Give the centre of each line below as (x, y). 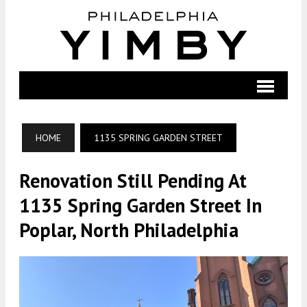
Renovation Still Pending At (133, 181)
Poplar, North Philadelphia (129, 230)
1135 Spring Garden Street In (140, 205)
